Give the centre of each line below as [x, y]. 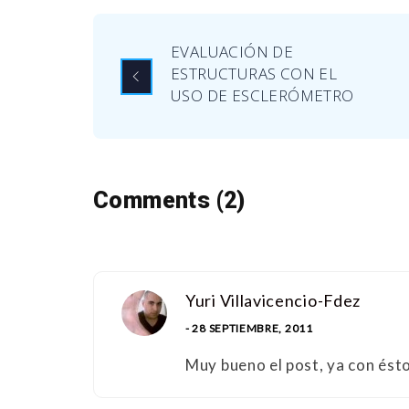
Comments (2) [169, 201]
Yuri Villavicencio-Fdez [273, 301]
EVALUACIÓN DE [232, 52]
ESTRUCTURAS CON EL [254, 74]
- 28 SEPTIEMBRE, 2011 [249, 329]
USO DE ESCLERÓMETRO [262, 96]
